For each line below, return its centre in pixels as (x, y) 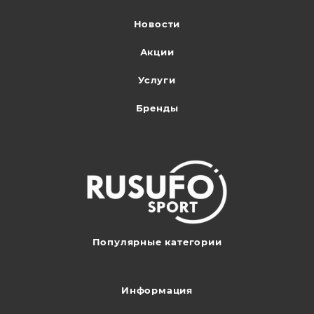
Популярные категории (157, 242)
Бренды (157, 108)
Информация (157, 291)
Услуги (157, 80)
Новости (157, 23)
